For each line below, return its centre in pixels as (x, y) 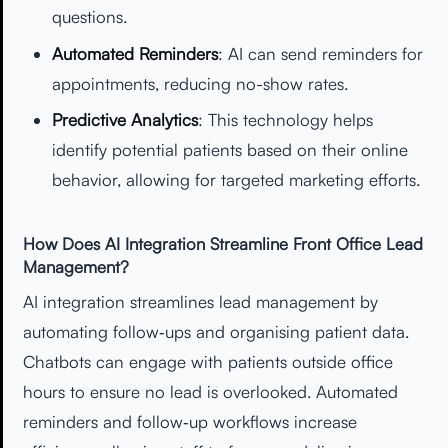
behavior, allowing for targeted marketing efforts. (235, 180)
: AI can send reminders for (320, 53)
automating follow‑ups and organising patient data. (216, 331)
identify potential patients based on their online (229, 150)
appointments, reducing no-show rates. (199, 83)
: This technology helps (285, 120)
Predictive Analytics (124, 120)
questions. (89, 16)
